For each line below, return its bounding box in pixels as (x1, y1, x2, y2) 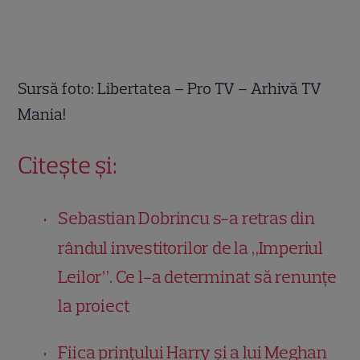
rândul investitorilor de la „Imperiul (58, 236, 324, 259)
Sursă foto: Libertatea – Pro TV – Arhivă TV (18, 78, 322, 98)
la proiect (58, 294, 130, 317)
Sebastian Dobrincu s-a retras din (58, 207, 315, 229)
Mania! (18, 104, 67, 124)
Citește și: (18, 149, 118, 180)
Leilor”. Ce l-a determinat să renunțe (58, 265, 337, 288)
